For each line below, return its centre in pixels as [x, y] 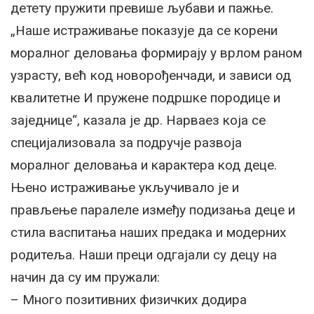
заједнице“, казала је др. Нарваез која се [138, 121]
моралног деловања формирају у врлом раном [156, 53]
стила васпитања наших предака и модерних [148, 233]
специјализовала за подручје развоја [126, 143]
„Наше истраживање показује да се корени [144, 31]
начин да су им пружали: [85, 278]
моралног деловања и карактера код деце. [144, 165]
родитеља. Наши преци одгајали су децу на [144, 255]
